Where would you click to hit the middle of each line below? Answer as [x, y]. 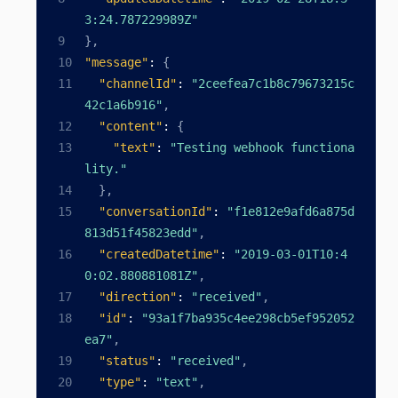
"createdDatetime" [159, 254]
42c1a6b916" [123, 105]
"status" [127, 361]
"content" [131, 126]
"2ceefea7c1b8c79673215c [273, 84]
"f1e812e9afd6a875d [291, 211]
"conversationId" [155, 211]
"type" [120, 382]
